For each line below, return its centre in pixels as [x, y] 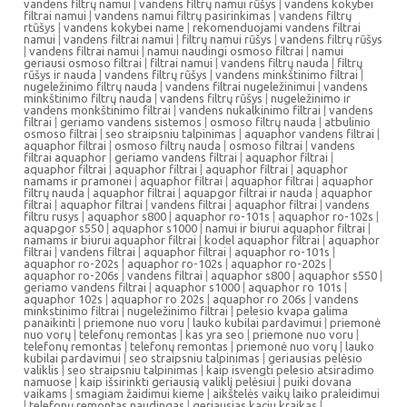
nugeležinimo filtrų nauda [90, 86]
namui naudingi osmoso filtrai [225, 51]
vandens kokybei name [124, 27]
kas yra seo [215, 334]
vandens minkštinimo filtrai [287, 74]
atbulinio [347, 122]
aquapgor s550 [64, 228]
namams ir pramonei [78, 181]
